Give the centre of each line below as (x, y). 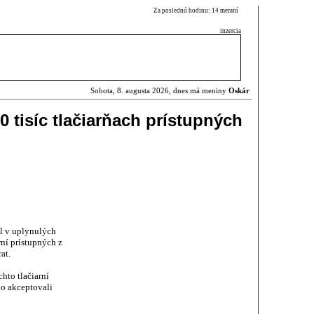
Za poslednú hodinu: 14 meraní (197, 11)
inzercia (231, 31)
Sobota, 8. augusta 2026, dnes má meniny (159, 91)
